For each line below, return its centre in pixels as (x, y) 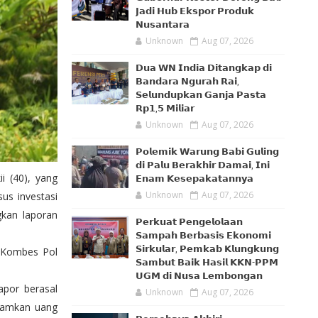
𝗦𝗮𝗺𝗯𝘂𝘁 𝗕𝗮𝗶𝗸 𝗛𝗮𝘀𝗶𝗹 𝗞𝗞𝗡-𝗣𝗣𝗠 (207, 262)
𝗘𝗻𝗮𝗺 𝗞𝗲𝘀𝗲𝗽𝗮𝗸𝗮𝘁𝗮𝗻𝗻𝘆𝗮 (194, 179)
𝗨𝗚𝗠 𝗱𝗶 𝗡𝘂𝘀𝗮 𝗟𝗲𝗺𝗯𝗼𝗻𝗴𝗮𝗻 (199, 276)
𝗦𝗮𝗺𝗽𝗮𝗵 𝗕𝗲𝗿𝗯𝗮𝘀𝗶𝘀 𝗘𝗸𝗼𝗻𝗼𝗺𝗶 (203, 235)
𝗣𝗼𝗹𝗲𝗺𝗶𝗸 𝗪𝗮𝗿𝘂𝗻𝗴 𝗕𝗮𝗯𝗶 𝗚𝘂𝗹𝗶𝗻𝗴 (207, 152)
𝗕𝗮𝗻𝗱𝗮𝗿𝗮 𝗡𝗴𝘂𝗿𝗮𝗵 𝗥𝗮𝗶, (187, 81)
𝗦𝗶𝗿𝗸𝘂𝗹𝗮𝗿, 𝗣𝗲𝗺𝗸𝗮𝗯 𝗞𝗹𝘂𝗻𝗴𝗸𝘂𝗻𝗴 (207, 249)
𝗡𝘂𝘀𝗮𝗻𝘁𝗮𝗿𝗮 (163, 24)
